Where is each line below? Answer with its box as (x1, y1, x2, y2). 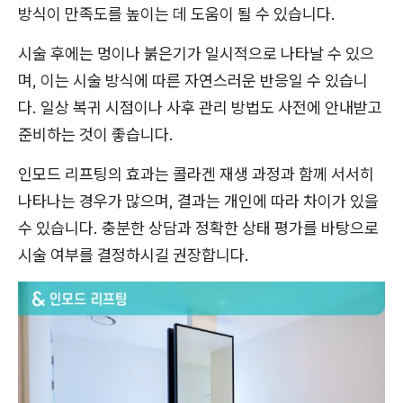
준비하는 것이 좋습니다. (18, 123, 174, 145)
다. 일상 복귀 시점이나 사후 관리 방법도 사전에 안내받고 (18, 96, 382, 118)
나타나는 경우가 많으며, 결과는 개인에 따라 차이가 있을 (18, 190, 379, 211)
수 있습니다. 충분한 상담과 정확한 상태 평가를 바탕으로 (18, 217, 379, 238)
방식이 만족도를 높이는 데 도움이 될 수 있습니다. (18, 3, 336, 24)
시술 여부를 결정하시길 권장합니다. (18, 244, 249, 265)
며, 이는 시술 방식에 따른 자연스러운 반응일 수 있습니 (18, 69, 368, 91)
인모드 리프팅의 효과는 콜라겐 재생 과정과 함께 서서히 (18, 163, 374, 184)
